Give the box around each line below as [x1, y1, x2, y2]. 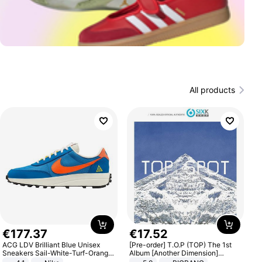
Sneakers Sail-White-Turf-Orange [2, 248, 114, 257]
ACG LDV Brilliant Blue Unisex [2, 240, 101, 249]
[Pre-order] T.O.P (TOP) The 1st [129, 240, 232, 249]
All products [189, 85, 235, 95]
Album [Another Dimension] [129, 248, 218, 257]
